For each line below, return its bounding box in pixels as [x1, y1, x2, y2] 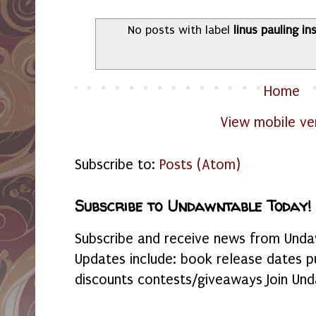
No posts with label [128, 23, 234, 37]
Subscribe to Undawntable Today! [75, 195, 311, 217]
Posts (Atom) [159, 156, 241, 173]
